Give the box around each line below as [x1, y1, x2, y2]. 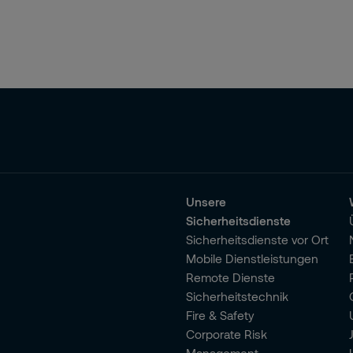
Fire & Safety [185, 308, 255, 322]
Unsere [185, 195, 226, 209]
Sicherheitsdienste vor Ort [185, 232, 329, 247]
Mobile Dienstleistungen [185, 251, 318, 266]
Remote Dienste [185, 270, 275, 284]
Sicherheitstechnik [185, 289, 288, 303]
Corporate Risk [185, 327, 267, 341]
